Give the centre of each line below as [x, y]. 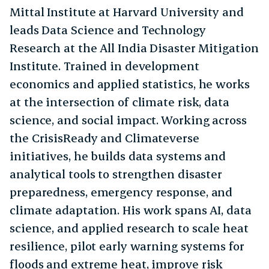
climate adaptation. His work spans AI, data [131, 210]
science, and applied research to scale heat [129, 228]
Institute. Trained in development [104, 66]
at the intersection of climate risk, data [119, 102]
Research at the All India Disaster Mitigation [134, 48]
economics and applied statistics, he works [130, 84]
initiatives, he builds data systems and [118, 156]
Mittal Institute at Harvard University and [127, 12]
